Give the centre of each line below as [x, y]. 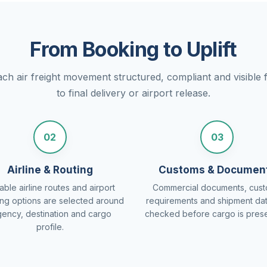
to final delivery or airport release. [133, 93]
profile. [50, 227]
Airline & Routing [50, 170]
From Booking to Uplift [133, 49]
